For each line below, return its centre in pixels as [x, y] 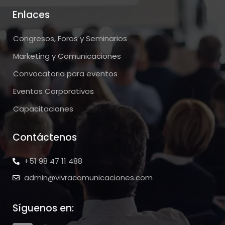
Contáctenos [45, 138]
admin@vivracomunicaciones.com [88, 178]
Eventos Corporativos [53, 91]
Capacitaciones [43, 108]
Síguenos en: [43, 208]
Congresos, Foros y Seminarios [70, 38]
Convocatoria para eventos [65, 73]
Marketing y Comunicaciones [67, 56]
